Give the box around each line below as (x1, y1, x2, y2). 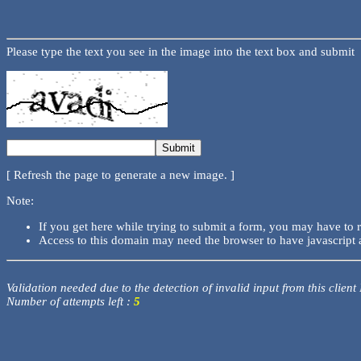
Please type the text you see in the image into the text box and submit (6, 45, 355, 59)
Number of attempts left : (6, 294, 134, 308)
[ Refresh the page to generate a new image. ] (6, 168, 234, 182)
